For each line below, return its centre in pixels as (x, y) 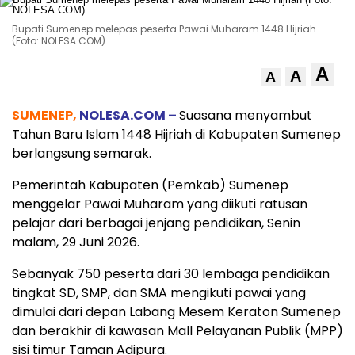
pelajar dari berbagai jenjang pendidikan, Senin (156, 223)
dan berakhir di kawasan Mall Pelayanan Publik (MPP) (177, 331)
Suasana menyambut (246, 115)
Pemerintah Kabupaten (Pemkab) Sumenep (150, 185)
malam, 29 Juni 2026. (76, 242)
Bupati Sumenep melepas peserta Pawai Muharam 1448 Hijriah (164, 29)
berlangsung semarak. (82, 153)
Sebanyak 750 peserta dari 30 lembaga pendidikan (171, 274)
